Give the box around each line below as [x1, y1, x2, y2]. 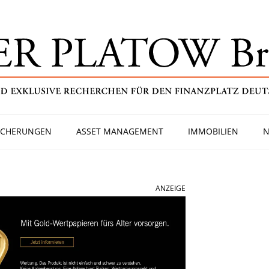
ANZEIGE [156, 183, 186, 193]
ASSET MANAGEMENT [76, 125, 163, 137]
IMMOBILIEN [187, 125, 238, 137]
